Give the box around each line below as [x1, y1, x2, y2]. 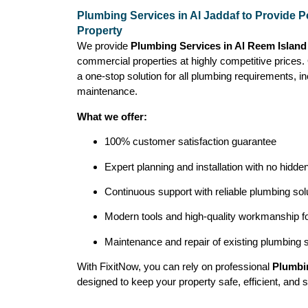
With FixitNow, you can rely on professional [77, 261, 272, 273]
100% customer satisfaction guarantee [104, 135, 276, 148]
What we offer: [77, 110, 147, 122]
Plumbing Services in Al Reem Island [131, 40, 307, 52]
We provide [77, 40, 131, 52]
